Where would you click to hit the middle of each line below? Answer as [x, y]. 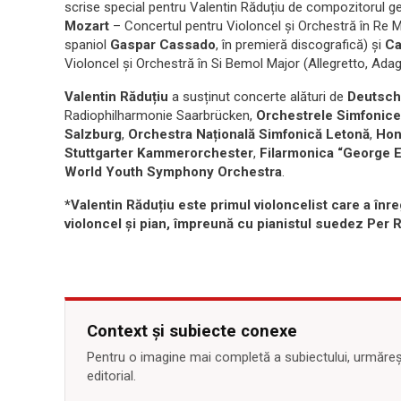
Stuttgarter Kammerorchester [159, 154]
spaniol [87, 45]
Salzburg [93, 135]
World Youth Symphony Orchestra [173, 172]
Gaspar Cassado [163, 45]
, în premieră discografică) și [300, 45]
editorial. [111, 376]
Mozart [87, 26]
